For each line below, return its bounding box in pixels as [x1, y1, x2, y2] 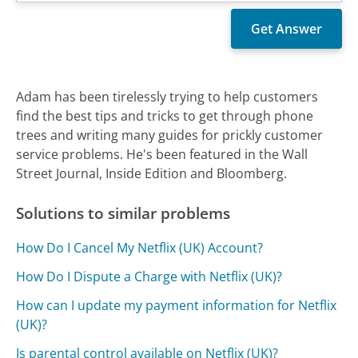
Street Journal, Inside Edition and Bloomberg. [16, 164, 288, 182]
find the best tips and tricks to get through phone [16, 106, 314, 125]
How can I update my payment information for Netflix [16, 296, 337, 314]
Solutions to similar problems [16, 201, 231, 224]
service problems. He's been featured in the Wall [16, 145, 308, 163]
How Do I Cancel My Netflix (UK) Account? [16, 238, 264, 257]
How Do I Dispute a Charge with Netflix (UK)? [16, 267, 283, 285]
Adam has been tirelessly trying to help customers [16, 87, 319, 105]
